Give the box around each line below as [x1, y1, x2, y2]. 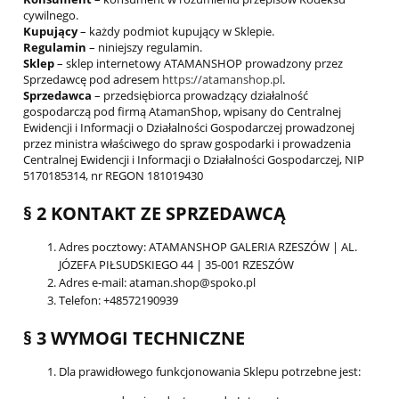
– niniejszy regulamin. [86, 39, 202, 56]
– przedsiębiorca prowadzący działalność [92, 87, 308, 104]
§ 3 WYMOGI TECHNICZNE [23, 326, 245, 351]
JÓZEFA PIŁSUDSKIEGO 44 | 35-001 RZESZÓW [59, 256, 294, 273]
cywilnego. [23, 7, 78, 24]
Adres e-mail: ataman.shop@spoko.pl [59, 273, 256, 290]
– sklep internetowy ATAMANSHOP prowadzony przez [54, 55, 343, 72]
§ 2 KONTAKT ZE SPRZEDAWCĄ [23, 200, 286, 225]
